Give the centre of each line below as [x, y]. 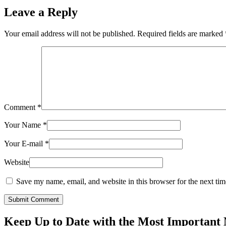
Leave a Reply [41, 12]
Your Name [23, 125]
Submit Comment [34, 199]
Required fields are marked [181, 33]
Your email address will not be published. [70, 33]
